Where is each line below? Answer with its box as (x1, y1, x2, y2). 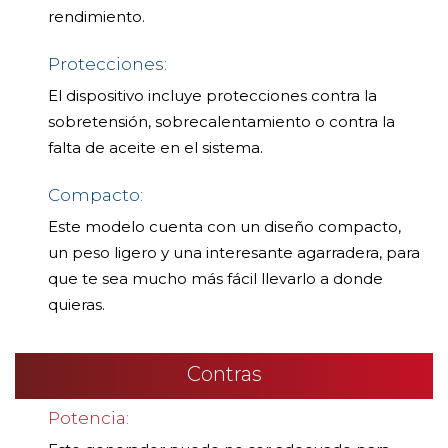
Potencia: (48, 408, 129, 429)
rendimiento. (48, 7, 145, 27)
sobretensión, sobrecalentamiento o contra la (48, 112, 395, 132)
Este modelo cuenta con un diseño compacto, (48, 217, 401, 237)
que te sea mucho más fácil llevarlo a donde (48, 269, 383, 289)
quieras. (48, 295, 105, 315)
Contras (186, 362, 262, 387)
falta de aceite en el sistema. (48, 138, 263, 158)
